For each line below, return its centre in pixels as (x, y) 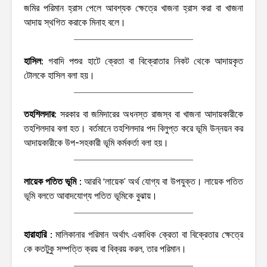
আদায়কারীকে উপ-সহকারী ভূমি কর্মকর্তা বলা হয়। (96, 142)
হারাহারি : (40, 234)
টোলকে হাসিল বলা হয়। (59, 75)
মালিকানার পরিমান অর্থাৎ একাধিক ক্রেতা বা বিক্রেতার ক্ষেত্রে (150, 234)
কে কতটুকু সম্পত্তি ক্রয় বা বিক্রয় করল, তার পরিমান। (105, 249)
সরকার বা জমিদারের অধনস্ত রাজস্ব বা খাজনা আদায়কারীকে (151, 114)
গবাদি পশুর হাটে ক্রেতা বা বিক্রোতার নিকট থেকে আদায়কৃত (143, 61)
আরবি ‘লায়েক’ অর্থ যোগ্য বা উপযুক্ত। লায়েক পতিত (164, 181)
